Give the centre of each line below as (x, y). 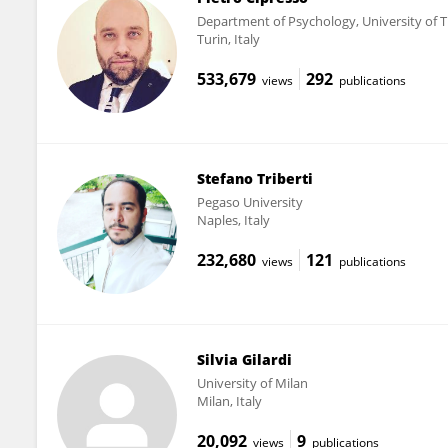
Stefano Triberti (254, 178)
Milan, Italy (229, 400)
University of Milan (252, 382)
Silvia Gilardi (244, 359)
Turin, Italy (228, 38)
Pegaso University (249, 201)
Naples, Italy (233, 219)
